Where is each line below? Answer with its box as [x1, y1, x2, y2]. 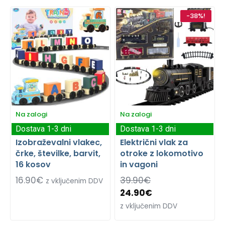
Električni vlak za [120, 136, 188, 148]
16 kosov [16, 158, 51, 170]
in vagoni [120, 158, 158, 170]
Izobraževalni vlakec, [16, 136, 102, 148]
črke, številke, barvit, [16, 147, 100, 159]
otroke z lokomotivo [120, 147, 203, 159]
